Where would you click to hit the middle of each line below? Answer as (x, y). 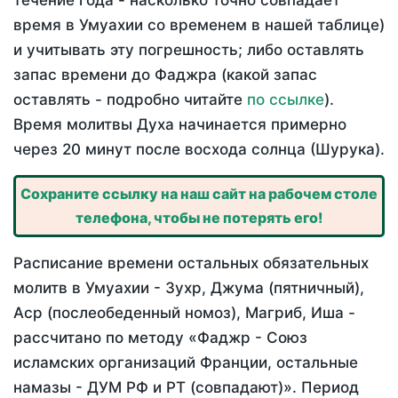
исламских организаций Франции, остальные (186, 363)
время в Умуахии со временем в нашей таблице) (199, 25)
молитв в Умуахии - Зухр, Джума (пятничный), (189, 288)
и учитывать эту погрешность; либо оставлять (189, 50)
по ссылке (286, 100)
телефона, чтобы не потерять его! (199, 218)
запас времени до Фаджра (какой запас (165, 75)
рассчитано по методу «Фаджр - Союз (160, 338)
